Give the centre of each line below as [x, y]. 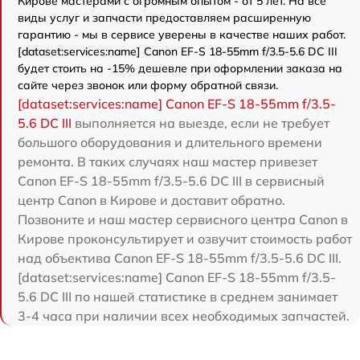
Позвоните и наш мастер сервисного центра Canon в [183, 220]
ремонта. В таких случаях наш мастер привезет [168, 162]
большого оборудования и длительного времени [170, 143]
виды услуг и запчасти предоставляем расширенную [164, 18]
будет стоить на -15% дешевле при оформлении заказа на [180, 69]
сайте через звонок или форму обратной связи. [148, 86]
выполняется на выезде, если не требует [200, 123]
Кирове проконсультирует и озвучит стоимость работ [185, 239]
